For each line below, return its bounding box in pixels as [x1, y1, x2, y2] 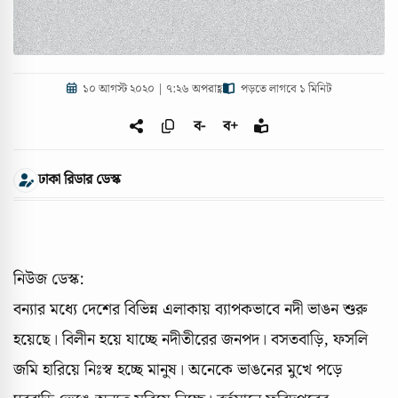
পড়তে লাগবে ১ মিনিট [238, 79, 331, 99]
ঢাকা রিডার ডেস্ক [38, 169, 121, 192]
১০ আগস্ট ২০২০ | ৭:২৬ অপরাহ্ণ [80, 79, 223, 99]
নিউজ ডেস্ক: [13, 266, 84, 292]
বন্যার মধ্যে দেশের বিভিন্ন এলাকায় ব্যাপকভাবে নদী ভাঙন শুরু [13, 296, 367, 322]
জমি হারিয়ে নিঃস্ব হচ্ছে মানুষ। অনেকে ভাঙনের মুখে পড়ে [13, 356, 342, 383]
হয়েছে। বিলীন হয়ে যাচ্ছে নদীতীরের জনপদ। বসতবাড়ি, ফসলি [13, 326, 368, 353]
